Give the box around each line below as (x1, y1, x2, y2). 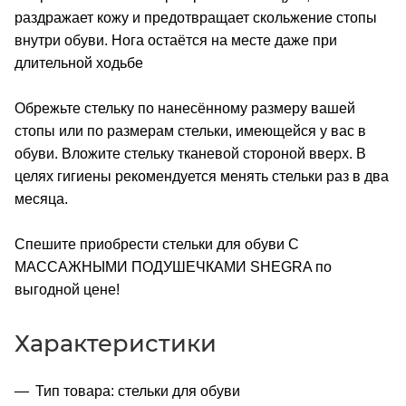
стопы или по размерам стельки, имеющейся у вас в (14, 122, 366, 139)
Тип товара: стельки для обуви (35, 382, 240, 399)
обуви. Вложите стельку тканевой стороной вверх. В (14, 145, 366, 161)
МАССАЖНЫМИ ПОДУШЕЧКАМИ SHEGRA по (14, 258, 332, 275)
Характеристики (14, 328, 217, 357)
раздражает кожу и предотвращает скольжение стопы (14, 9, 377, 25)
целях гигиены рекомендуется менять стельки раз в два (14, 168, 389, 184)
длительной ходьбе (14, 54, 143, 71)
